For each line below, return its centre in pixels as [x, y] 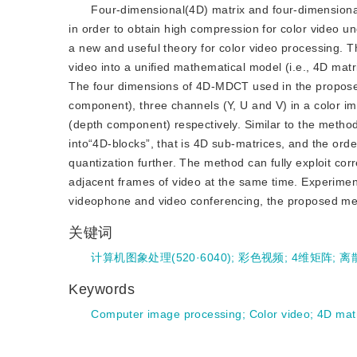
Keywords [104, 289]
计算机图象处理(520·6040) [161, 257]
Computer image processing [167, 314]
